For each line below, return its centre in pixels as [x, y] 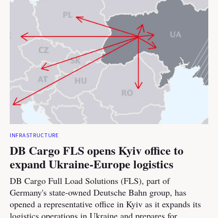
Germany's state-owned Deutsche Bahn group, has [98, 192]
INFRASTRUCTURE [34, 136]
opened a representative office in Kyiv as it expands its [105, 204]
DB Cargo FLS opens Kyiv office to [97, 150]
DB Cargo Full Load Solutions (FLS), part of [90, 181]
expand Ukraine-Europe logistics [91, 164]
